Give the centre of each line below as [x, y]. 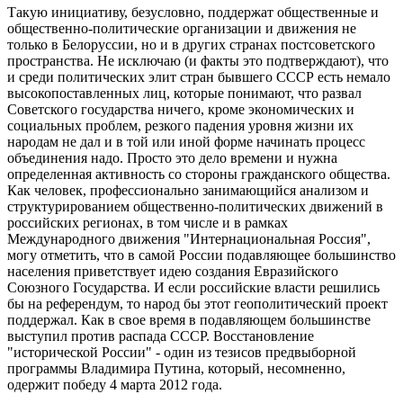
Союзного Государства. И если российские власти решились [193, 288]
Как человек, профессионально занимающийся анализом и [188, 191]
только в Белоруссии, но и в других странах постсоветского [191, 45]
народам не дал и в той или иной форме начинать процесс [186, 142]
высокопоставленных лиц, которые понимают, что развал [184, 94]
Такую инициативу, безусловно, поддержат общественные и [193, 13]
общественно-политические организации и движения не [182, 29]
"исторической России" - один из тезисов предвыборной [182, 353]
